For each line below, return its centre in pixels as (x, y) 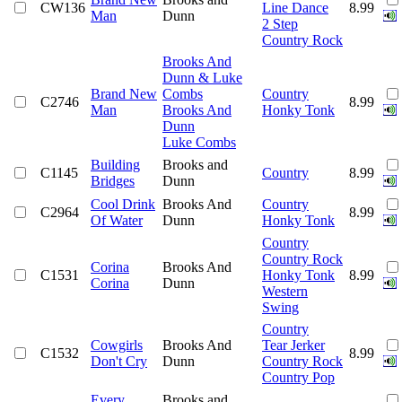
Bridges (113, 180)
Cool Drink (123, 204)
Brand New (124, 93)
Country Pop (298, 377)
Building (115, 164)
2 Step (280, 23)
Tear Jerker (293, 345)
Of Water (117, 220)
